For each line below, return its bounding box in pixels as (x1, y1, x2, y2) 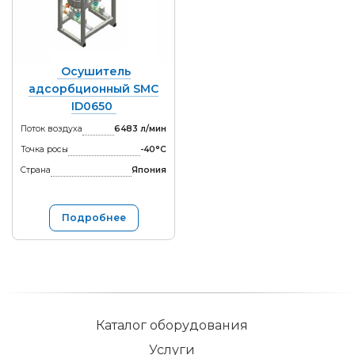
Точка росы (21, 143, 68, 155)
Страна (21, 164, 51, 175)
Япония (132, 164, 166, 175)
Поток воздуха (21, 123, 82, 134)
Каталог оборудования (95, 317, 248, 333)
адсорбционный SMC (29, 81, 158, 96)
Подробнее (61, 212, 126, 224)
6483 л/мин (114, 123, 166, 134)
